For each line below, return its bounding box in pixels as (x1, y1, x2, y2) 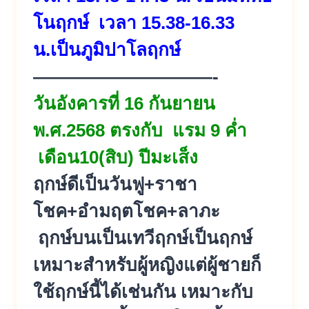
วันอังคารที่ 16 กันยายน (33, 92, 215, 114)
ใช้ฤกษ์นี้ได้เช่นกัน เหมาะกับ (33, 281, 253, 302)
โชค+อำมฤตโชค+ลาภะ (33, 200, 220, 221)
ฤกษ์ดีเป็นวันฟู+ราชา (33, 173, 197, 195)
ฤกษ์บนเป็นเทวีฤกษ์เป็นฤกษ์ (33, 227, 252, 248)
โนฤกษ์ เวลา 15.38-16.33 (33, 12, 235, 33)
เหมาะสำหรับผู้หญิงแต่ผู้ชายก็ (33, 254, 261, 275)
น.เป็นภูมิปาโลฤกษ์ (33, 39, 181, 60)
